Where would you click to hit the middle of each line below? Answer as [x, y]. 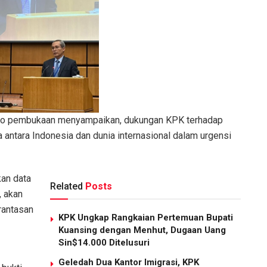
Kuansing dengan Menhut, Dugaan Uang [142, 230]
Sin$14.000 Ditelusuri [104, 243]
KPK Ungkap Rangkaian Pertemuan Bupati [146, 218]
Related [66, 187]
